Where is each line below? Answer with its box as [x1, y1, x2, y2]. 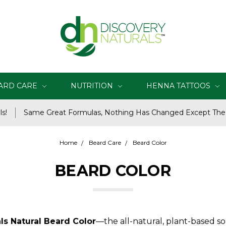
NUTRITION [71, 81, 115, 90]
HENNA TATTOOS [146, 81, 212, 90]
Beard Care [88, 139, 121, 146]
